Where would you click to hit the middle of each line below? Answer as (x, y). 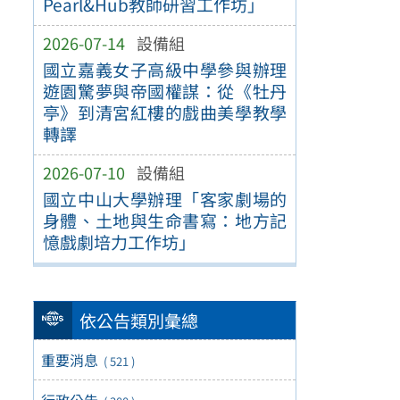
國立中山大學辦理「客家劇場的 (165, 199)
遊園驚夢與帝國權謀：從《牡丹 (165, 91)
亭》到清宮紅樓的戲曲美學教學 (165, 112)
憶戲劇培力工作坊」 (119, 242)
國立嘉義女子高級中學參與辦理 (165, 69)
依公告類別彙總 (139, 321)
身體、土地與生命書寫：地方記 (165, 220)
